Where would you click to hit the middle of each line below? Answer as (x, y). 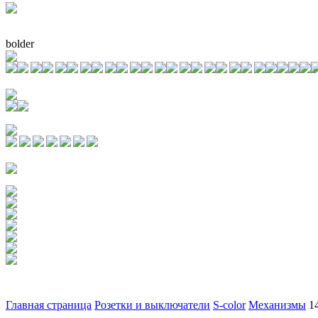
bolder (20, 43)
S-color (229, 305)
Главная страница (49, 305)
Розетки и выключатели (152, 305)
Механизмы (277, 305)
